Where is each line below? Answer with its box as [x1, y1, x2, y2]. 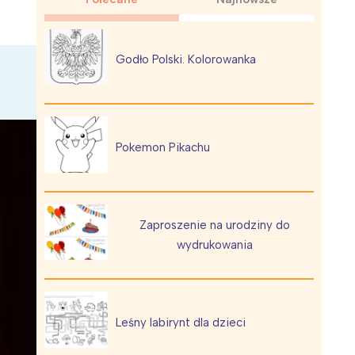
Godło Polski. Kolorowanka [116, 52, 256, 67]
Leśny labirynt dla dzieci [116, 315, 246, 330]
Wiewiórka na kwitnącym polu [78, 84, 233, 98]
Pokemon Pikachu [116, 139, 210, 155]
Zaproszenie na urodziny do [139, 217, 290, 232]
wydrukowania [177, 237, 253, 252]
